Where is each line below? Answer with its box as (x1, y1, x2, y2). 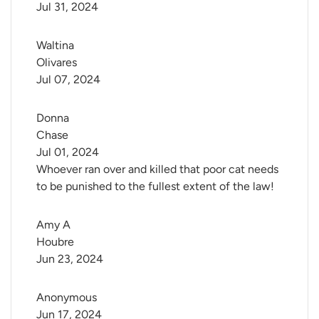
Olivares (36, 56, 77, 70)
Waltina (36, 38, 77, 53)
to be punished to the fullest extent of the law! (36, 179, 274, 194)
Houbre (36, 235, 74, 249)
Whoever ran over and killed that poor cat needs (36, 162, 278, 177)
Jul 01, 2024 (36, 145, 99, 159)
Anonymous (36, 291, 97, 305)
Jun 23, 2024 (36, 252, 103, 266)
